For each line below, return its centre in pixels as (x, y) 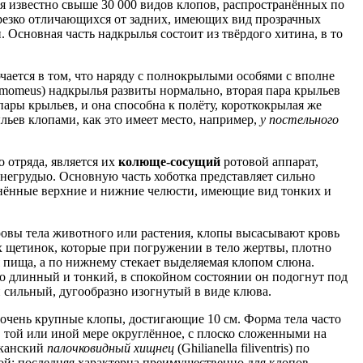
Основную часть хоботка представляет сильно (187, 176)
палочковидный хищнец (111, 348)
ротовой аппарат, (269, 161)
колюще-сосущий (169, 161)
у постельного (299, 119)
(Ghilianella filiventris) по (242, 348)
